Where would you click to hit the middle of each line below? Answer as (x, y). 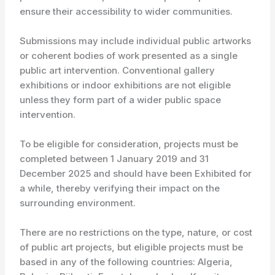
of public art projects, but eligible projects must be (132, 247)
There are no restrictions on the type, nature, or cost (136, 232)
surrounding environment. (78, 203)
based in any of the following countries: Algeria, (126, 262)
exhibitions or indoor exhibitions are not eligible (126, 85)
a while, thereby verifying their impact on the (120, 188)
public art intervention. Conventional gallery (118, 70)
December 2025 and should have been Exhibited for (136, 173)
